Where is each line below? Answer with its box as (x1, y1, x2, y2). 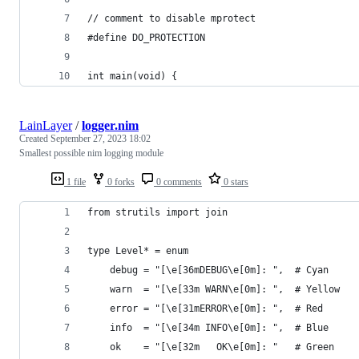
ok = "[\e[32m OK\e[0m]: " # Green (87, 341, 334, 353)
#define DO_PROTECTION (87, 31, 205, 43)
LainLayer (19, 118, 72, 132)
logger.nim (82, 118, 139, 132)
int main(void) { (87, 70, 177, 82)
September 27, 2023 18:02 (50, 132, 151, 144)
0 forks (105, 175, 135, 188)
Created (19, 132, 50, 144)
